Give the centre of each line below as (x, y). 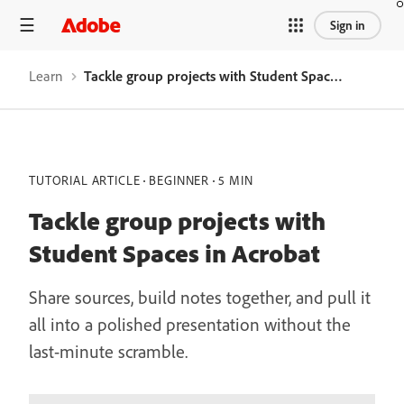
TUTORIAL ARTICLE (85, 180)
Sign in (348, 25)
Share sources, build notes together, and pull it (200, 297)
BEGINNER (179, 180)
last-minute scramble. (108, 351)
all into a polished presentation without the (190, 324)
